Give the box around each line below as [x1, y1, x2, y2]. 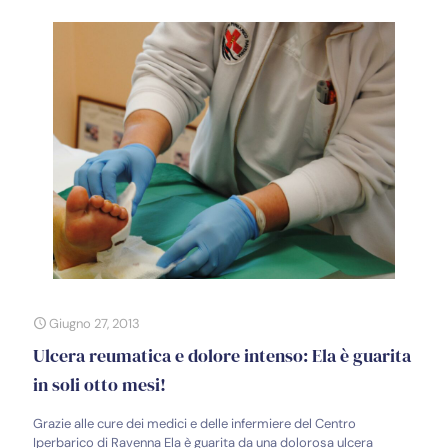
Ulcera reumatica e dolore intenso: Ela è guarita [33, 342, 411, 368]
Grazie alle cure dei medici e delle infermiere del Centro [33, 414, 356, 432]
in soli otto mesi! [33, 371, 166, 397]
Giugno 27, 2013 [49, 314, 140, 332]
